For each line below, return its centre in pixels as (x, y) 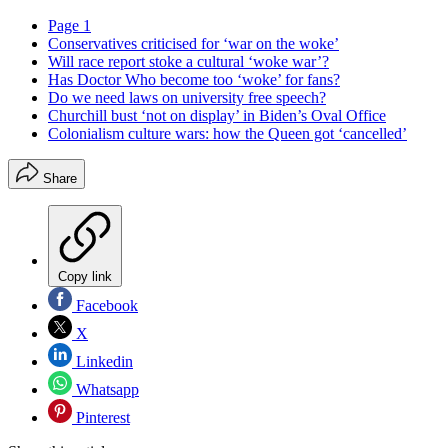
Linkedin (102, 361)
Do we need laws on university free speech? (187, 97)
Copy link (85, 276)
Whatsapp (105, 389)
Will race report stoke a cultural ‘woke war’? (188, 61)
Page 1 (69, 25)
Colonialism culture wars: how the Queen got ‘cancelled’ (227, 133)
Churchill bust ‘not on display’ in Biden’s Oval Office (217, 115)
